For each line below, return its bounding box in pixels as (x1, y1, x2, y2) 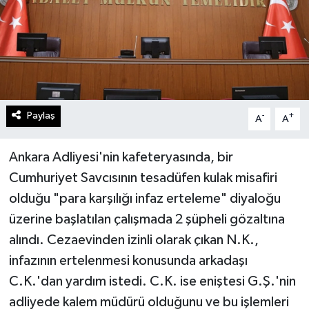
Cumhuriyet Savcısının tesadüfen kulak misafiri (8, 171, 277, 186)
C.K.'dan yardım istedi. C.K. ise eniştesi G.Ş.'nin (8, 275, 296, 289)
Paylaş (26, 110, 55, 121)
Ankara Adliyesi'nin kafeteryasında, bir (8, 150, 233, 165)
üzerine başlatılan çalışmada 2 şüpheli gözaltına (8, 212, 285, 227)
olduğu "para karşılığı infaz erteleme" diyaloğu (8, 192, 281, 206)
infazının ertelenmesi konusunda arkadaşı (8, 254, 248, 268)
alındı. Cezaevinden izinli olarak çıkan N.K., (8, 233, 259, 248)
